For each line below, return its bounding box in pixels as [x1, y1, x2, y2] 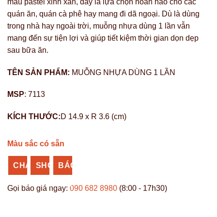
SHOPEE [35, 161, 70, 170]
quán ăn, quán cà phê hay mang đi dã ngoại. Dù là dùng [7, 9, 200, 18]
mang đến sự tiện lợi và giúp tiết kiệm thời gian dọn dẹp [7, 33, 199, 42]
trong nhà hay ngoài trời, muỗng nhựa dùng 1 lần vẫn [7, 21, 190, 30]
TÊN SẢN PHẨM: [7, 68, 72, 77]
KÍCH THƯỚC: [7, 112, 61, 121]
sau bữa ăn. [7, 46, 48, 54]
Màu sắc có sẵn [7, 139, 64, 148]
